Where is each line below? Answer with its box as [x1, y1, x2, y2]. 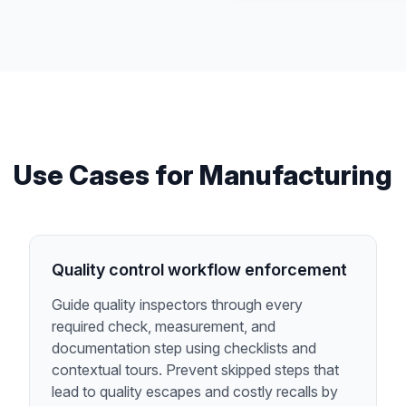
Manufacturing [199, 159, 392, 191]
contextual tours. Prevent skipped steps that [52, 361, 339, 379]
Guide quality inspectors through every [52, 295, 303, 314]
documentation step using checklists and [52, 339, 316, 357]
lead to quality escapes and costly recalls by [52, 382, 338, 401]
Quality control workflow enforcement [52, 260, 347, 279]
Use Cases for [14, 159, 199, 191]
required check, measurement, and [52, 317, 275, 335]
